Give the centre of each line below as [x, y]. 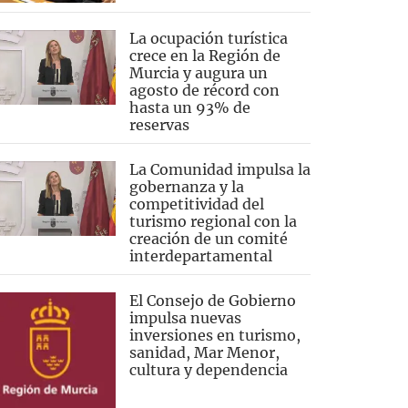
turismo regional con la [213, 221]
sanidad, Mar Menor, [204, 352]
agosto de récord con [204, 90]
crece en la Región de [204, 55]
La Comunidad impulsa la [219, 169]
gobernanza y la [186, 186]
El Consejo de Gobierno [212, 300]
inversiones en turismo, [214, 335]
